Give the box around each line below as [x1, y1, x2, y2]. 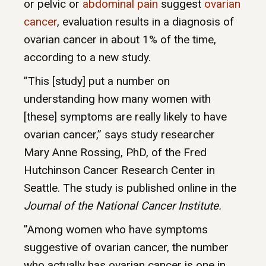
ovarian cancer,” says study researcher [24, 128, 215, 142]
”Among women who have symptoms [24, 223, 208, 237]
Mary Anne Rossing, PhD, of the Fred [24, 145, 207, 160]
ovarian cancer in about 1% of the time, [24, 33, 216, 47]
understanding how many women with [24, 92, 211, 106]
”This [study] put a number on [24, 74, 170, 88]
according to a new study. [24, 50, 151, 65]
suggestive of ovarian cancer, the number [24, 240, 229, 255]
